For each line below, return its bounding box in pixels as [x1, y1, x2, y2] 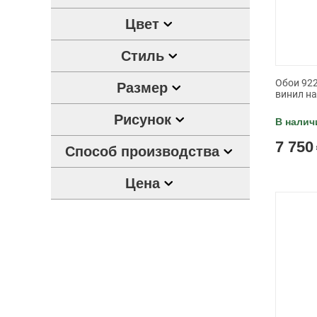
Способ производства [65, 144, 220, 159]
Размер [117, 80, 168, 96]
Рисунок [113, 112, 171, 127]
